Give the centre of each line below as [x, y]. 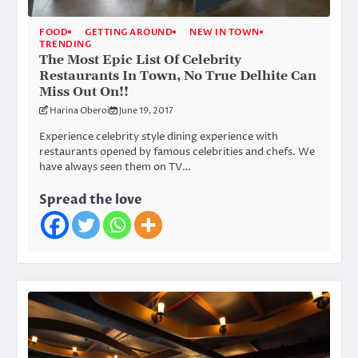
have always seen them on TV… [115, 167]
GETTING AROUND [129, 32]
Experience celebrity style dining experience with [159, 136]
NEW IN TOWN [225, 32]
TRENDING [65, 44]
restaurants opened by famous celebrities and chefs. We [177, 151]
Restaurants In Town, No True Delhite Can [178, 76]
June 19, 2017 [146, 110]
